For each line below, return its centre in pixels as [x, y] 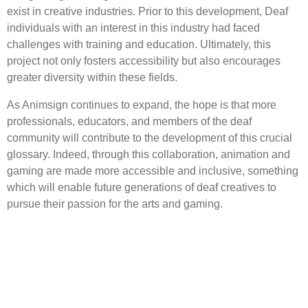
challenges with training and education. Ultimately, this [139, 44]
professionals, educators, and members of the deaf [129, 121]
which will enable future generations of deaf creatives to [142, 187]
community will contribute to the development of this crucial [150, 137]
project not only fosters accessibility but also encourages [144, 60]
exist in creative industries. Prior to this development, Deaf [147, 11]
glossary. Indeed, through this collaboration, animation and [148, 154]
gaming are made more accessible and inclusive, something [153, 170]
